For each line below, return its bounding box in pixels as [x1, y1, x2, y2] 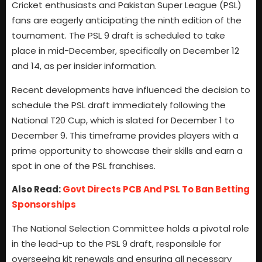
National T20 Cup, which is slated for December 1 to [12, 113, 235, 126]
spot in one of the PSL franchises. [12, 159, 156, 172]
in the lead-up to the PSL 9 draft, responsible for [12, 237, 221, 250]
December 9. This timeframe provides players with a [12, 129, 239, 142]
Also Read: [12, 183, 63, 196]
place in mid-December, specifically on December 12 [12, 44, 239, 57]
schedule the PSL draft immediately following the [12, 98, 226, 111]
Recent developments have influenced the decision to [12, 83, 250, 96]
